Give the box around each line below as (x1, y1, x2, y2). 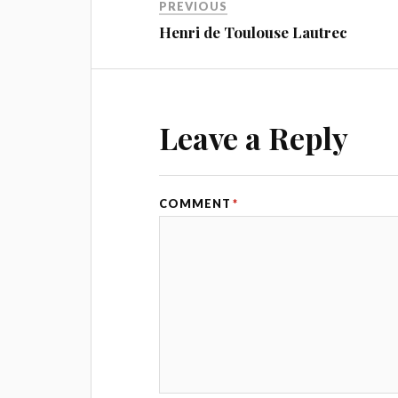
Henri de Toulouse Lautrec (159, 22, 348, 43)
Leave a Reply (159, 117, 349, 159)
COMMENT (159, 196, 232, 211)
